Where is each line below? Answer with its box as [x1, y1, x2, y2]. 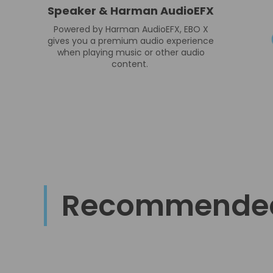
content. [111, 57, 151, 70]
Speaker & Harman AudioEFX [48, 2, 214, 18]
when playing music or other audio [57, 46, 205, 58]
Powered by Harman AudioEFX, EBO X [53, 23, 208, 35]
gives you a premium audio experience [48, 34, 214, 47]
